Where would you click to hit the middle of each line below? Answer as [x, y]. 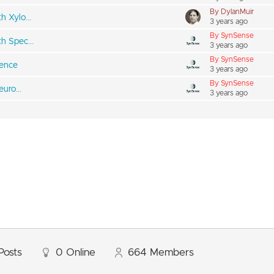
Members [172, 252]
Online [81, 252]
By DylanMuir [232, 11]
